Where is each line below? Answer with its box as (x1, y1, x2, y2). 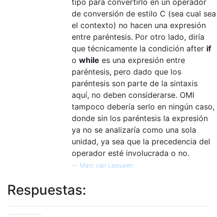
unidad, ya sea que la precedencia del (72, 136, 210, 146)
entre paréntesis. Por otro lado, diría (72, 31, 204, 42)
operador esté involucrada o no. (72, 148, 189, 158)
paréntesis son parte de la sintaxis (72, 78, 198, 88)
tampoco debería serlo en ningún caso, (72, 101, 215, 111)
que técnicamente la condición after (72, 43, 206, 53)
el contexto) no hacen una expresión (72, 20, 206, 30)
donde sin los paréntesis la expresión (72, 113, 208, 123)
